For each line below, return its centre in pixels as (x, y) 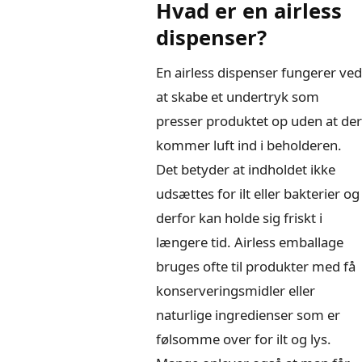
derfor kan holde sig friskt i (239, 217)
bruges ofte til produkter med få (255, 266)
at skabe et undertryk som (237, 96)
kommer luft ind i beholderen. (248, 145)
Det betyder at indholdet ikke (245, 169)
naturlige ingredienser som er (248, 314)
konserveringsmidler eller (235, 290)
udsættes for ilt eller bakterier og (257, 193)
